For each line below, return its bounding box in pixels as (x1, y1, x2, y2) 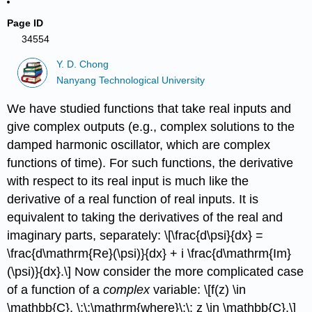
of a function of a (7, 282, 104, 297)
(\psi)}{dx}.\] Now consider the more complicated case (7, 264, 304, 279)
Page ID (7, 17, 44, 29)
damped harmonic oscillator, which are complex (7, 137, 271, 152)
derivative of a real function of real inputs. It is (7, 192, 259, 206)
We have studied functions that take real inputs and (7, 101, 292, 116)
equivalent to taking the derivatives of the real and (7, 210, 283, 224)
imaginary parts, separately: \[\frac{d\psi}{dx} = (7, 228, 264, 242)
